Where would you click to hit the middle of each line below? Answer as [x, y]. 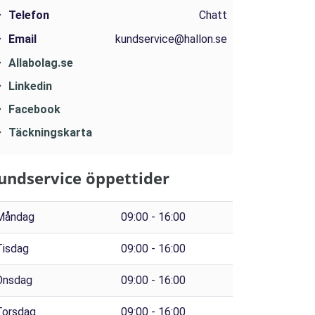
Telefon [29, 15]
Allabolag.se [41, 63]
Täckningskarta [50, 133]
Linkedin [30, 86]
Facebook [34, 110]
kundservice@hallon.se [171, 39]
